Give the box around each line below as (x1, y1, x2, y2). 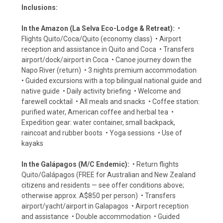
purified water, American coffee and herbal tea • (21, 108, 174, 116)
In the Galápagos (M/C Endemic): (21, 160, 129, 169)
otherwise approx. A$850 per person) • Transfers (21, 192, 176, 200)
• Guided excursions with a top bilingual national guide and (21, 77, 202, 85)
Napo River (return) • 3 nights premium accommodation (21, 66, 198, 75)
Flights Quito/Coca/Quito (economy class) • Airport (21, 35, 181, 43)
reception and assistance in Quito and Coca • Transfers (21, 45, 194, 54)
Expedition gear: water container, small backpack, (21, 118, 175, 127)
